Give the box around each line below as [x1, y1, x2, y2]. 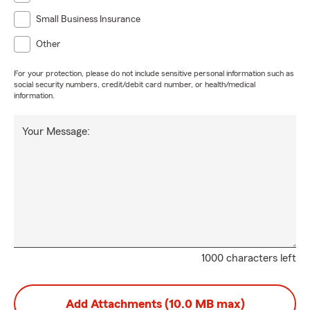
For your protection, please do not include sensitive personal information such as [14, 69, 294, 77]
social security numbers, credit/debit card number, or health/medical [14, 80, 255, 89]
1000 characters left [201, 253, 296, 264]
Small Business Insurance [36, 15, 140, 24]
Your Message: [22, 126, 90, 137]
